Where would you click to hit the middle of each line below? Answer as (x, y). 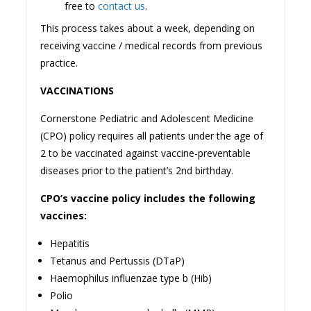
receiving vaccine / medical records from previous (152, 45)
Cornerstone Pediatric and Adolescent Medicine (147, 118)
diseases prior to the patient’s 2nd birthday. (137, 170)
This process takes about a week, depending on (148, 28)
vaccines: (64, 215)
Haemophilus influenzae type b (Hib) (131, 278)
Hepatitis (70, 243)
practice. (59, 62)
